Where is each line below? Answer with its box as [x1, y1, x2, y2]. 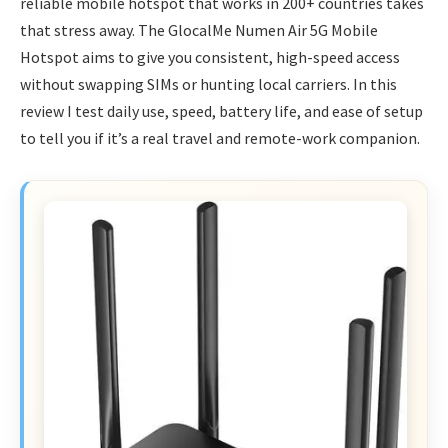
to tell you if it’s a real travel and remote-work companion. [20, 127, 420, 148]
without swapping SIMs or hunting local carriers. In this [20, 73, 397, 94]
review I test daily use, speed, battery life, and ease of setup [20, 100, 423, 121]
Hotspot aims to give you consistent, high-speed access [20, 46, 400, 67]
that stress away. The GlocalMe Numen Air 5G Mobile [20, 19, 378, 40]
